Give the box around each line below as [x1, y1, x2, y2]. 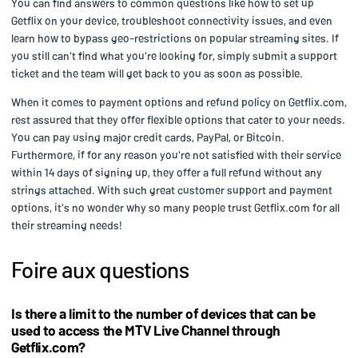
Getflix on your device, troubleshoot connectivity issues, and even [11, 13, 332, 27]
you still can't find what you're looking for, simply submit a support [11, 48, 337, 62]
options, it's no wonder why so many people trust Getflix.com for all [11, 200, 340, 214]
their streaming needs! [11, 217, 122, 232]
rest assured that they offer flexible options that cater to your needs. [11, 112, 345, 126]
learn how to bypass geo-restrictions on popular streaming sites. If [11, 30, 339, 45]
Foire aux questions [11, 255, 189, 283]
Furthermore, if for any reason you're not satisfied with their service [11, 147, 341, 161]
